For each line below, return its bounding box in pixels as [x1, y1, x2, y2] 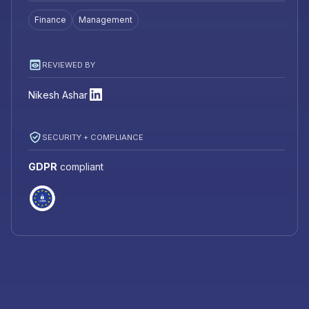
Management [79, 14, 132, 26]
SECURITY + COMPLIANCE [42, 132, 143, 142]
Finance [34, 14, 66, 26]
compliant [57, 161, 103, 173]
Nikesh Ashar [28, 88, 88, 101]
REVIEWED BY [42, 59, 95, 70]
